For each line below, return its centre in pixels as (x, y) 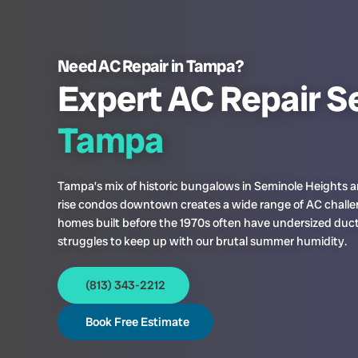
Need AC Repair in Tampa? (151, 66)
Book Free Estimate (137, 322)
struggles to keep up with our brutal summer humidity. (202, 241)
